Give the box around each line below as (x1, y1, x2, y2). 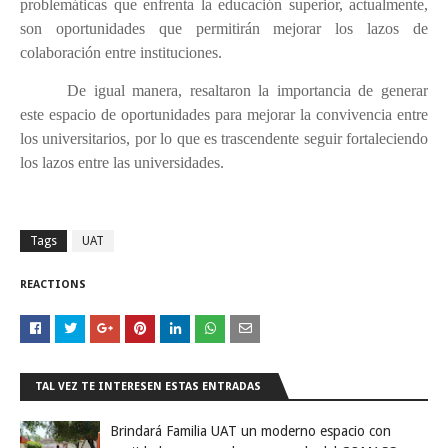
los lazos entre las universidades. (20, 154, 224, 171)
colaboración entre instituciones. (20, 44, 222, 61)
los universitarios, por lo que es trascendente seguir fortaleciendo (20, 130, 428, 147)
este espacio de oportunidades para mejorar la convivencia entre (20, 106, 428, 123)
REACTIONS (20, 278, 86, 291)
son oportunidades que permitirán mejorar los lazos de (20, 20, 428, 37)
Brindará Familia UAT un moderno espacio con (110, 423, 391, 439)
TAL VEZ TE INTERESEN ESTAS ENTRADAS (35, 380, 261, 393)
